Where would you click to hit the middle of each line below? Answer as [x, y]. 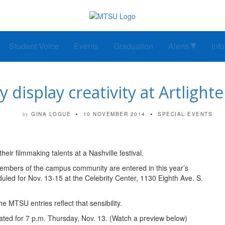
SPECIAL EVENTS [185, 114]
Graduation [133, 46]
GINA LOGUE [51, 114]
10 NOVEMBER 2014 [114, 114]
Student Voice [34, 46]
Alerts [179, 46]
